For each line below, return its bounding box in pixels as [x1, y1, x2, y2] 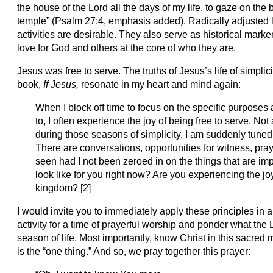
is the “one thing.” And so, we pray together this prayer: [17, 246, 251, 257]
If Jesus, [43, 79, 82, 90]
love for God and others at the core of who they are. [17, 43, 236, 53]
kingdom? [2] [35, 183, 91, 193]
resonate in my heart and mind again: [81, 79, 241, 90]
